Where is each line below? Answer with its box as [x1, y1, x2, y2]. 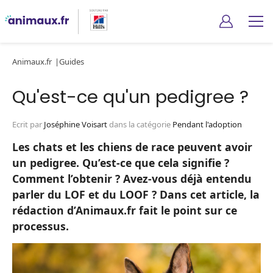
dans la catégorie [109, 119, 172, 130]
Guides [59, 56, 84, 67]
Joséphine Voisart [44, 119, 107, 130]
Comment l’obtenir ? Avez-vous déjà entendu [12, 171, 252, 186]
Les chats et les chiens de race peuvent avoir [12, 140, 252, 154]
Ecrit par [12, 119, 44, 130]
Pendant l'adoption [172, 119, 242, 130]
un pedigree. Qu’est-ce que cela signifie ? [12, 155, 229, 170]
